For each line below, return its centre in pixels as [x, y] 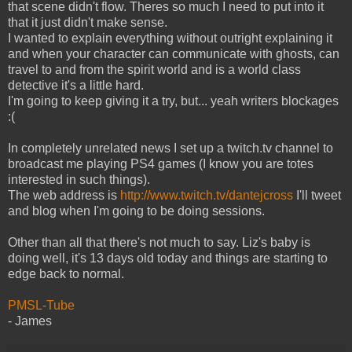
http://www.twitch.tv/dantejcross [207, 195]
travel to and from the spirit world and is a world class [154, 69]
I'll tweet [317, 195]
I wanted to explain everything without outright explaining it [170, 38]
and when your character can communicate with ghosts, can [174, 53]
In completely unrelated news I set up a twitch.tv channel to [170, 148]
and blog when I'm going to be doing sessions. [136, 211]
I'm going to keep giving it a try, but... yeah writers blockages [173, 101]
